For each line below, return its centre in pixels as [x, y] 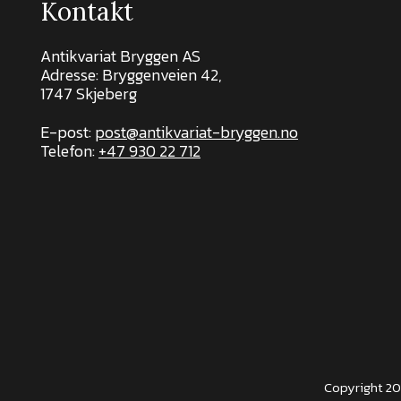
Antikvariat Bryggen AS [120, 55]
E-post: [68, 132]
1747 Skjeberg [89, 93]
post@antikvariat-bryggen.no [196, 132]
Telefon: [69, 150]
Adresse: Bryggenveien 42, [131, 74]
